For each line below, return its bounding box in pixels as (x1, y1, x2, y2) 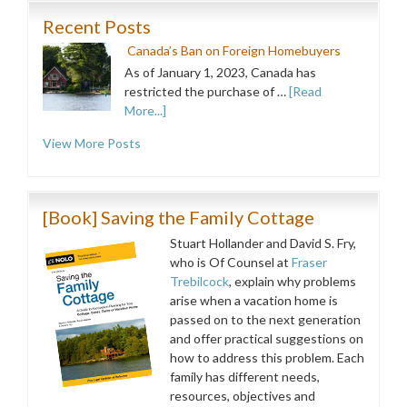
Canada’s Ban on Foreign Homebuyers (124, 43, 343, 58)
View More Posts (43, 135, 141, 151)
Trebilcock (170, 273, 229, 289)
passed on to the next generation (170, 312, 361, 327)
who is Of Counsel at (170, 254, 292, 270)
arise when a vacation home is (170, 293, 338, 308)
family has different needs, (170, 369, 320, 384)
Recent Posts (43, 15, 151, 37)
